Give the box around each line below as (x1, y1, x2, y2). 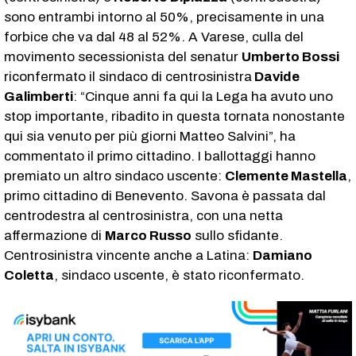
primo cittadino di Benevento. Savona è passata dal (4, 188, 326, 203)
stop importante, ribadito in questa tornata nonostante (4, 108, 345, 124)
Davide (252, 68, 300, 84)
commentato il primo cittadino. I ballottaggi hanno (4, 148, 315, 164)
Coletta (4, 267, 54, 283)
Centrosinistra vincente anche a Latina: (4, 247, 253, 263)
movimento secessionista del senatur (4, 48, 242, 64)
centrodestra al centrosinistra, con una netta (4, 207, 283, 223)
